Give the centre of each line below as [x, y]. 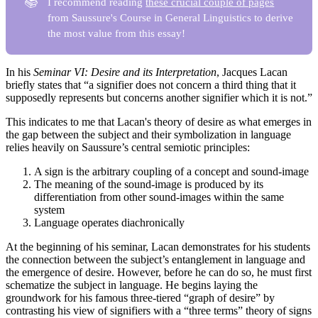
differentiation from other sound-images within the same [159, 197]
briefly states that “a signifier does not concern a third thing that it [151, 85]
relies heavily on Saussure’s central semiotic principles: [128, 148]
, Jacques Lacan [252, 72]
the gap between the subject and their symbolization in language [148, 135]
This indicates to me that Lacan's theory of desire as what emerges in [159, 122]
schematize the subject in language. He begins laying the [132, 285]
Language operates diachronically [109, 223]
